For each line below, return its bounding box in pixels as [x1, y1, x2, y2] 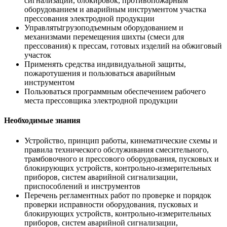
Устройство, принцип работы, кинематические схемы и [24, 136, 217, 145]
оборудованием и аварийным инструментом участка [24, 5, 206, 14]
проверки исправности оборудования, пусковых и [24, 200, 198, 209]
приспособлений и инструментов [24, 181, 140, 191]
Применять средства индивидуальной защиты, [24, 60, 186, 69]
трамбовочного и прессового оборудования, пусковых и [24, 154, 219, 163]
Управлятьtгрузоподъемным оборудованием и [24, 23, 183, 32]
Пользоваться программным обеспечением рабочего [24, 87, 206, 96]
